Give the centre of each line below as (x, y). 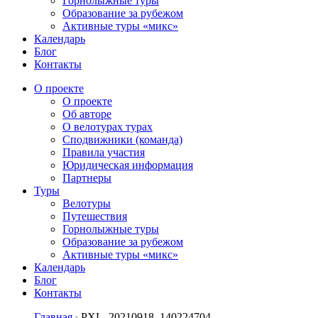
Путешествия (95, 216)
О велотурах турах (108, 127)
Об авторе (87, 114)
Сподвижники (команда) (122, 139)
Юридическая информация (128, 165)
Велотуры (87, 203)
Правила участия (104, 152)
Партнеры (87, 178)
